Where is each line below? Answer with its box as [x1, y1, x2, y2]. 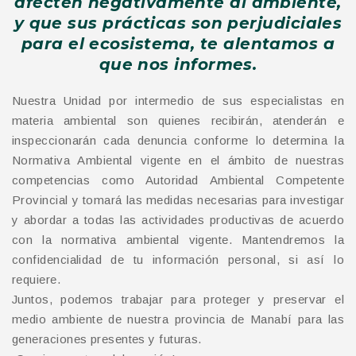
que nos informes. [99, 55, 257, 74]
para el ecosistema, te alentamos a [21, 34, 335, 53]
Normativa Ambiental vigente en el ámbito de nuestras [12, 153, 344, 167]
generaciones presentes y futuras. [12, 332, 202, 346]
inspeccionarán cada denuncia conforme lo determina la [12, 133, 344, 147]
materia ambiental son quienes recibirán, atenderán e [12, 114, 344, 127]
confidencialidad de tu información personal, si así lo [12, 253, 344, 266]
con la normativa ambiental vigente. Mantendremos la [12, 233, 344, 246]
